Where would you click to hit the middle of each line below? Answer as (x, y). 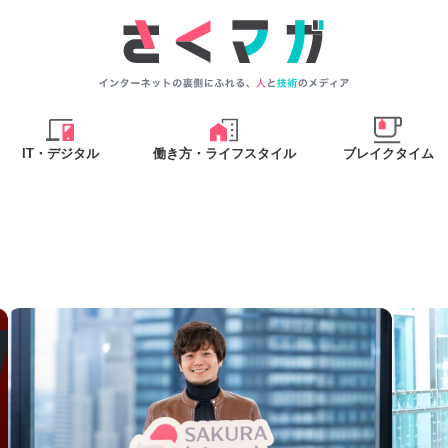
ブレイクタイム (388, 153)
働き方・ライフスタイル (224, 153)
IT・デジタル (60, 153)
